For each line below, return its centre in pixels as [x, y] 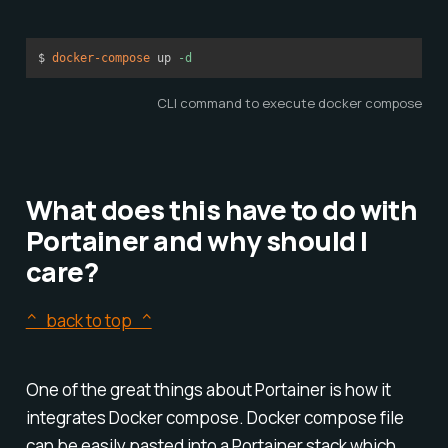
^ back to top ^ [88, 321]
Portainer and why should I [196, 241]
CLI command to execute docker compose [290, 103]
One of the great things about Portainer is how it [208, 390]
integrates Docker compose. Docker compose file [214, 418]
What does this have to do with [221, 210]
